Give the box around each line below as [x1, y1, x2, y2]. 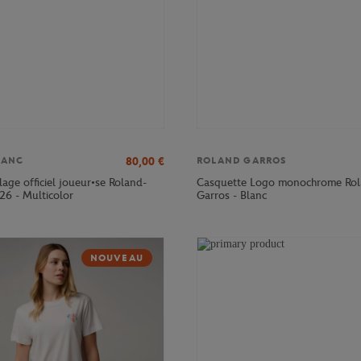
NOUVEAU [89, 251, 143, 263]
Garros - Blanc [197, 188, 267, 202]
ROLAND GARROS [197, 154, 287, 166]
